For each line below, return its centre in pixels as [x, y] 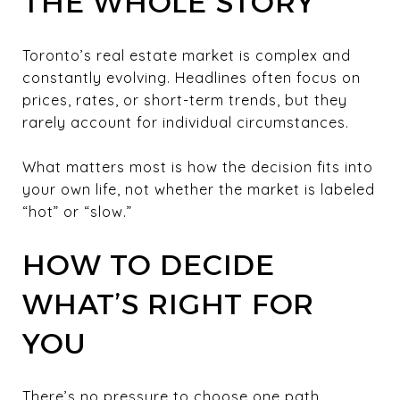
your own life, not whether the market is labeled [199, 189]
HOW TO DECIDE [149, 264]
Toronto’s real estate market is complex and [187, 55]
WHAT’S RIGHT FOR [168, 304]
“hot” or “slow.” [77, 211]
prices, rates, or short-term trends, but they [185, 100]
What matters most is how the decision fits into [198, 167]
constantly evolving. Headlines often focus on [192, 77]
